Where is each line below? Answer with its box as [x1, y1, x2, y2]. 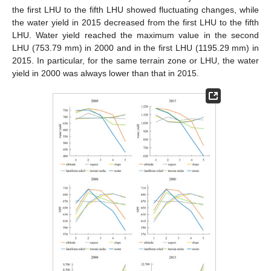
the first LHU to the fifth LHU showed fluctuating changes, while [12, 4, 259, 15]
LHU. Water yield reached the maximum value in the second [12, 30, 259, 40]
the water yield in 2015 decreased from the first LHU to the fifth [12, 17, 259, 27]
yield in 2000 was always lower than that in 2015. [12, 68, 199, 78]
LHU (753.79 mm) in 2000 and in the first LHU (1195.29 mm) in [12, 42, 259, 53]
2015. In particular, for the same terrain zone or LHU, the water [12, 55, 259, 65]
